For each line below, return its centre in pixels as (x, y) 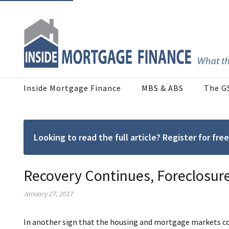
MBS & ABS (163, 88)
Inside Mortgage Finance (72, 88)
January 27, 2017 (49, 194)
